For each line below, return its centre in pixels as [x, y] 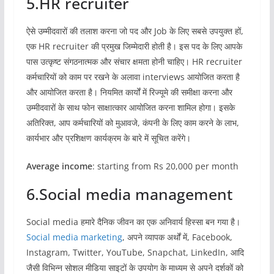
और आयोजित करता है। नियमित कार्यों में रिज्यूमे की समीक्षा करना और [129, 92]
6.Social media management [129, 194]
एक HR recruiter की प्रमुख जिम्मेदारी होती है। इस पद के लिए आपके [134, 46]
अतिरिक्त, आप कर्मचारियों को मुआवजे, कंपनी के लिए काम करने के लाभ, [132, 122]
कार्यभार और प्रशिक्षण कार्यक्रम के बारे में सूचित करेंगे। [108, 138]
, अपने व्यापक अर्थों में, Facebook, [177, 237]
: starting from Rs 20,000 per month [165, 166]
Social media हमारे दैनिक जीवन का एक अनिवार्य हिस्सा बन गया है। [133, 221]
